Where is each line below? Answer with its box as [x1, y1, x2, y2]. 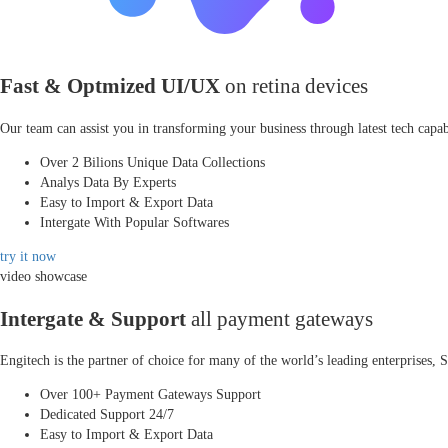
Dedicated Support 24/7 [40, 407, 174, 423]
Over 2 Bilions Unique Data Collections [40, 154, 265, 170]
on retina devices [220, 74, 368, 99]
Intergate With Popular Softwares [40, 214, 229, 230]
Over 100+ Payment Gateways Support [40, 387, 261, 403]
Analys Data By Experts [40, 174, 176, 190]
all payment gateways [186, 306, 373, 331]
